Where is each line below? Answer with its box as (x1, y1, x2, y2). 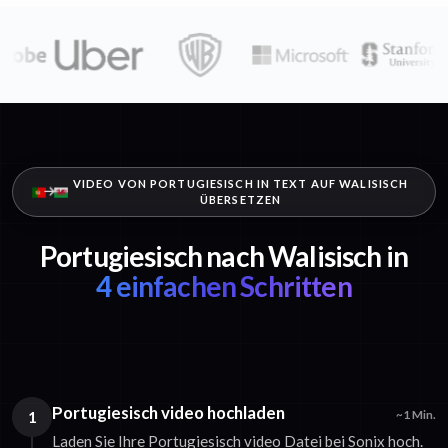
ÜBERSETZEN (199, 193, 282, 207)
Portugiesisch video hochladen (52, 402, 285, 424)
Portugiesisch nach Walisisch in (40, 239, 408, 274)
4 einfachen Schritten (96, 269, 352, 304)
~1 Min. (396, 408, 436, 422)
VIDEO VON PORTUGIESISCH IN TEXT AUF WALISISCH (72, 177, 409, 191)
